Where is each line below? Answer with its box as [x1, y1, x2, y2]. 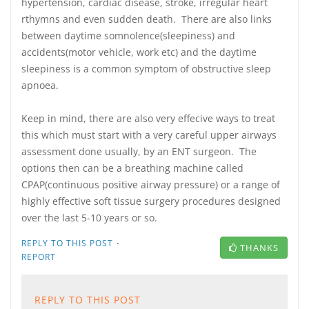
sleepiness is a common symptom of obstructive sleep [21, 62, 271, 75]
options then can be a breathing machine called [21, 161, 243, 175]
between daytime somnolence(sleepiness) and [21, 29, 235, 42]
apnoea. [21, 79, 59, 92]
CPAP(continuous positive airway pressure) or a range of [21, 178, 280, 191]
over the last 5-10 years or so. [21, 211, 157, 224]
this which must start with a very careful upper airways [21, 128, 277, 141]
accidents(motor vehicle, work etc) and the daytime [21, 46, 257, 59]
